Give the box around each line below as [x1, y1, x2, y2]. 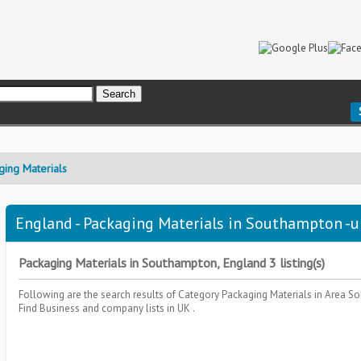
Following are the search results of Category [19, 288, 222, 301]
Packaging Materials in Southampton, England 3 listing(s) [19, 255, 325, 271]
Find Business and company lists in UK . [19, 301, 195, 315]
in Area [314, 288, 348, 301]
